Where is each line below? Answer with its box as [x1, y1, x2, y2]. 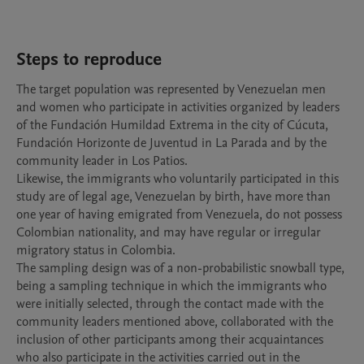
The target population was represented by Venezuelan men [16, 80, 326, 98]
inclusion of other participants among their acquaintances [16, 331, 323, 349]
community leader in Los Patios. [16, 152, 188, 170]
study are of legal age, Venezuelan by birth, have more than [16, 188, 331, 206]
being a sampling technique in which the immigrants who [16, 277, 327, 295]
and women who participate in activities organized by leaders [16, 98, 340, 116]
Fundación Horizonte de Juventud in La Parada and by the [16, 134, 327, 152]
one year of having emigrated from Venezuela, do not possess [16, 206, 342, 223]
